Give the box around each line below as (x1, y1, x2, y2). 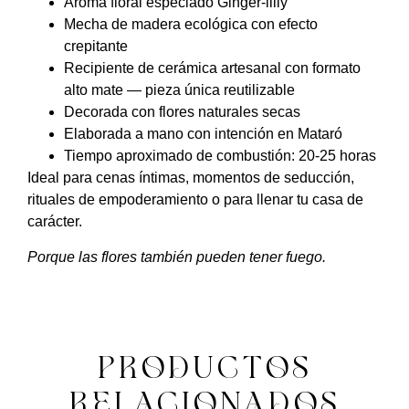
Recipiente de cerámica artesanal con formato (64, 60, 361, 77)
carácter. (27, 214, 82, 230)
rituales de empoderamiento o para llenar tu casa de (27, 192, 363, 208)
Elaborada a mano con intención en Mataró (64, 126, 342, 142)
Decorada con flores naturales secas (64, 104, 300, 121)
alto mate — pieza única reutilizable (64, 82, 295, 99)
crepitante (64, 38, 128, 55)
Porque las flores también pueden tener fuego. (27, 248, 326, 265)
